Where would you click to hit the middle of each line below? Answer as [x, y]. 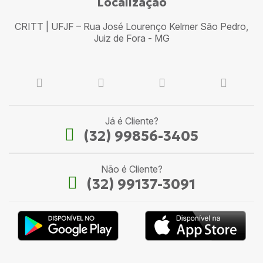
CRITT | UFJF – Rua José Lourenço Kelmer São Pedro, [131, 27]
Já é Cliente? [131, 121]
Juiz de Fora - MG [131, 38]
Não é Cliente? [131, 169]
